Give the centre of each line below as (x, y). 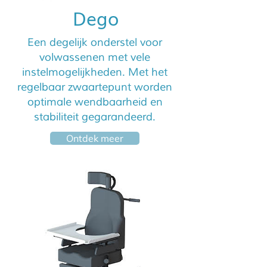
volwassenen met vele (95, 57)
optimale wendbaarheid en (95, 102)
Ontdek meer (95, 138)
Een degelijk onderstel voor (95, 42)
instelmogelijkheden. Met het (95, 72)
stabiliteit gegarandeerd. (95, 117)
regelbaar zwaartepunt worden (95, 87)
